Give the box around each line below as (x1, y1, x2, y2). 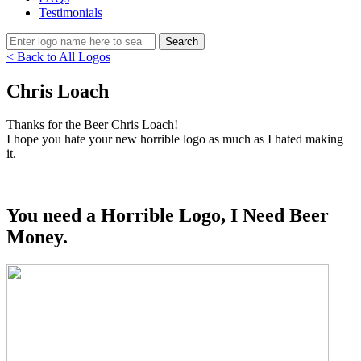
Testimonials (39, 5, 102, 19)
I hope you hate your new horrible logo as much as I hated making (6, 132, 343, 147)
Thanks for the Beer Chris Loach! (6, 118, 178, 132)
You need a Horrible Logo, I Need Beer (6, 205, 329, 226)
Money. (6, 226, 68, 248)
